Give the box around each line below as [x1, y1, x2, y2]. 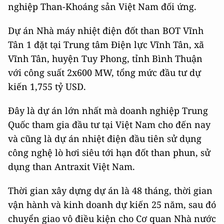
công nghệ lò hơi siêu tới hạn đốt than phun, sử [8, 146, 210, 158]
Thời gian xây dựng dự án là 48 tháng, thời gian [8, 184, 212, 196]
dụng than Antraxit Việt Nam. [8, 160, 135, 172]
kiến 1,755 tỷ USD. [8, 80, 86, 92]
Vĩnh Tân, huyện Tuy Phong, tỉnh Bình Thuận [8, 52, 202, 64]
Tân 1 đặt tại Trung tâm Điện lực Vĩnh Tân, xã [8, 38, 204, 50]
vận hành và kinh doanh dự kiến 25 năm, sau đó [8, 198, 216, 210]
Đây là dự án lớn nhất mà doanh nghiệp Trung [8, 104, 208, 116]
